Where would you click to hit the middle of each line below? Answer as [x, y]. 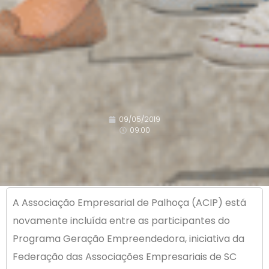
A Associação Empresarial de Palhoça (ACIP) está [129, 202]
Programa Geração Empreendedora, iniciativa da [128, 238]
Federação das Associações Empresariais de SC [125, 256]
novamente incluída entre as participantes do [121, 220]
